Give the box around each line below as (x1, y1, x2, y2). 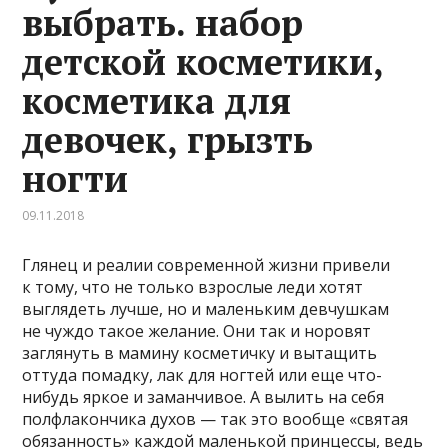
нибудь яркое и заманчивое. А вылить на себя (22, 386, 385, 408)
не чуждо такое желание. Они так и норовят (22, 320, 372, 342)
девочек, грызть (22, 116, 314, 163)
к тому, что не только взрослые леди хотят (22, 276, 364, 298)
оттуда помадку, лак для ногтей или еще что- (22, 364, 383, 386)
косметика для (22, 77, 292, 124)
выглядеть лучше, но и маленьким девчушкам (22, 298, 390, 320)
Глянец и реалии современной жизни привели (22, 254, 391, 276)
